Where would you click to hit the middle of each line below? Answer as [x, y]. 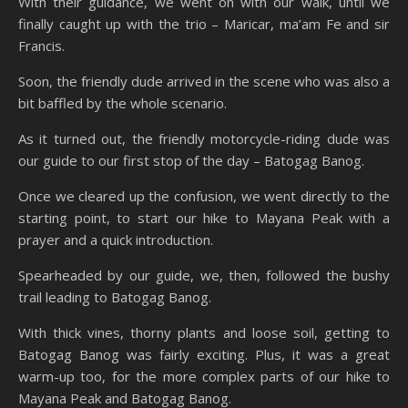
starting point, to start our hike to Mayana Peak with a [204, 218]
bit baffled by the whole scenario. [122, 103]
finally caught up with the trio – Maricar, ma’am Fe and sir [204, 24]
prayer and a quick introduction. [116, 240]
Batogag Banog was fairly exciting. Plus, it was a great [204, 355]
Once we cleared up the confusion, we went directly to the [204, 196]
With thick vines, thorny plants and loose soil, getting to [204, 333]
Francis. [41, 46]
